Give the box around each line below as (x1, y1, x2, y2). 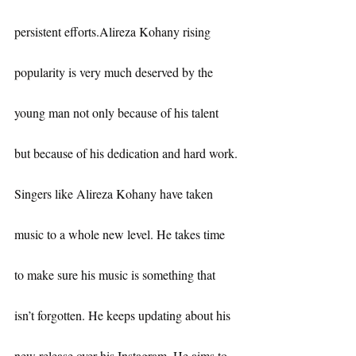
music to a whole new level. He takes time (14, 226, 228, 243)
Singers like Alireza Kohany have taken (14, 185, 216, 203)
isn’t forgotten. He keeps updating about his (14, 307, 234, 324)
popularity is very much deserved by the (14, 64, 216, 81)
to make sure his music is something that (14, 266, 219, 284)
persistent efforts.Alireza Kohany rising (14, 23, 214, 41)
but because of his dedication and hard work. (14, 145, 238, 162)
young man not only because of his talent (14, 104, 222, 122)
